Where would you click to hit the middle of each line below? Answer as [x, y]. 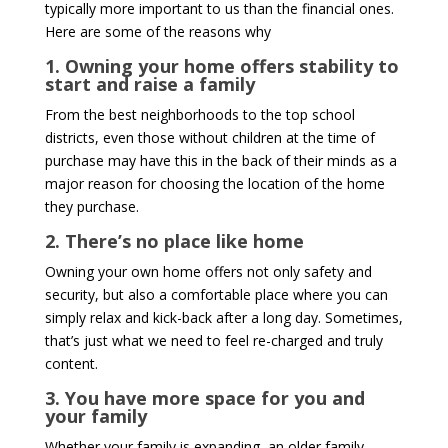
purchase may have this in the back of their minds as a [220, 160]
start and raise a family [149, 83]
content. [71, 363]
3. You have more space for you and [204, 397]
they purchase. [91, 206]
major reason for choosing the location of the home [214, 183]
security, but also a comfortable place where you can [216, 294]
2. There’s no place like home [174, 240]
